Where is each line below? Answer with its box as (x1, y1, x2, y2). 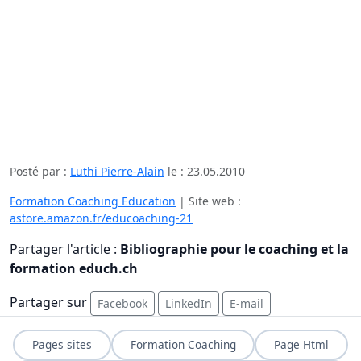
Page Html (274, 337, 330, 353)
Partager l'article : (10, 240, 120, 259)
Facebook (98, 296, 147, 312)
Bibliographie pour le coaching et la (120, 240, 349, 259)
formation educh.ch (10, 259, 138, 278)
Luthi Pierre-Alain (70, 164, 164, 180)
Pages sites (31, 337, 92, 353)
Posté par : (10, 164, 70, 180)
